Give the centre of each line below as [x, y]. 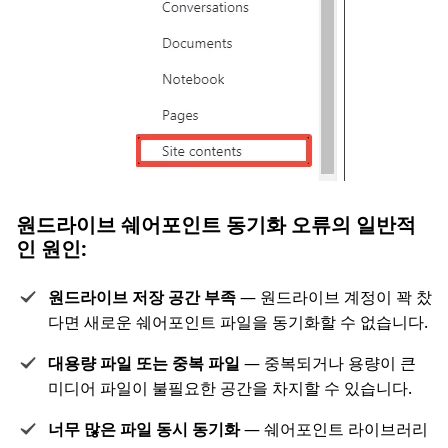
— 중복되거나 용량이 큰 [330, 362]
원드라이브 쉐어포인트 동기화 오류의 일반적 [216, 224]
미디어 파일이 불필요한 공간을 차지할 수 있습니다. [230, 387]
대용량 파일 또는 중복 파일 [146, 362]
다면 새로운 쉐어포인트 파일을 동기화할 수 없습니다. [238, 321]
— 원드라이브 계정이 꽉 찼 [336, 296]
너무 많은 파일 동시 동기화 [146, 428]
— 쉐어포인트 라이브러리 [336, 428]
